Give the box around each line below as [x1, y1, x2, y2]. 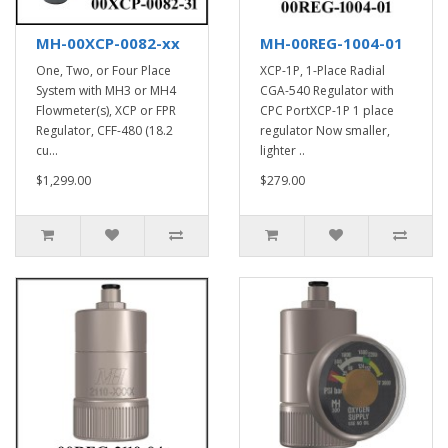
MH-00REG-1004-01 [260, 33, 403, 53]
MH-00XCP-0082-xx [36, 33, 180, 53]
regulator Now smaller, [260, 122, 390, 139]
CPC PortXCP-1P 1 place [260, 102, 394, 119]
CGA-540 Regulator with [260, 82, 394, 99]
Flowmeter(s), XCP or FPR [36, 102, 176, 119]
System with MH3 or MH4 [36, 82, 176, 99]
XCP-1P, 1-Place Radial [260, 62, 385, 79]
